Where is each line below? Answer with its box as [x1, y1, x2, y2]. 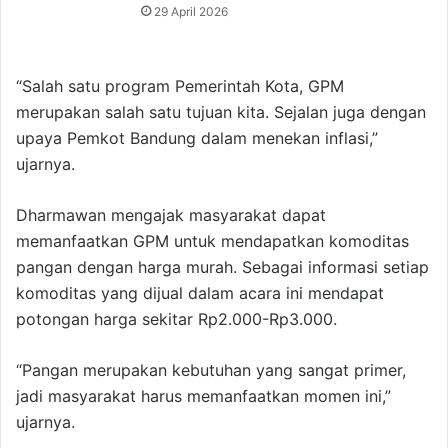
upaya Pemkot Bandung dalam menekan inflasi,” [16, 128, 378, 149]
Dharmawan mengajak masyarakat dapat [16, 205, 326, 226]
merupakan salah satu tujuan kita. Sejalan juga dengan [16, 102, 426, 123]
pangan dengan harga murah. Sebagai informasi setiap [16, 257, 429, 278]
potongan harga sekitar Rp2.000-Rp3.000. [16, 309, 337, 330]
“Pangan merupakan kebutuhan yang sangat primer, [16, 360, 406, 381]
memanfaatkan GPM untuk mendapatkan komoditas [16, 231, 409, 252]
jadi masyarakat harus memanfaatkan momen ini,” [16, 386, 391, 407]
